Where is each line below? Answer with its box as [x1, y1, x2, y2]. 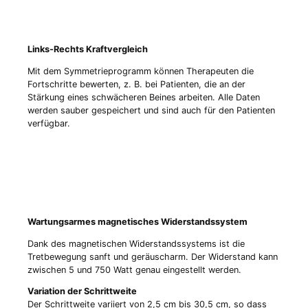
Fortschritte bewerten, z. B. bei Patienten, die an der [27, 79, 245, 90]
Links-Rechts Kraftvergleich [27, 44, 148, 55]
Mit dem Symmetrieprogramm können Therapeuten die [27, 66, 254, 77]
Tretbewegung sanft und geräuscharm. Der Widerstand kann [27, 251, 278, 262]
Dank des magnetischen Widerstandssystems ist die [27, 238, 245, 249]
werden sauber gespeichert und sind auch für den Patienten [27, 105, 275, 116]
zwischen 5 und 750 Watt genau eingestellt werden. [27, 264, 241, 275]
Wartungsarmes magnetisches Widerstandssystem [27, 216, 247, 227]
